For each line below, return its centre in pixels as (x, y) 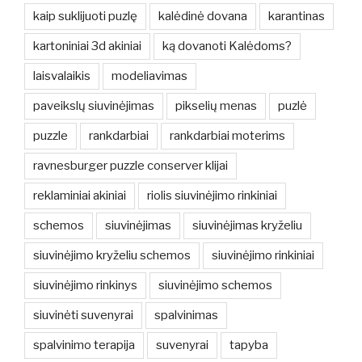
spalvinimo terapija (84, 345)
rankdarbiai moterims (227, 136)
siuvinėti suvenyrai (83, 316)
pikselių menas (216, 106)
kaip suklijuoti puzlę (85, 17)
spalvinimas (186, 316)
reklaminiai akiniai (80, 196)
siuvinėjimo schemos (215, 286)
